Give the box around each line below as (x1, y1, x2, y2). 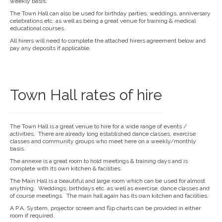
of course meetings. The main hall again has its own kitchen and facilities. (10, 192, 209, 199)
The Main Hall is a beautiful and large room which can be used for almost (10, 177, 205, 184)
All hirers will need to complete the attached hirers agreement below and (10, 37, 206, 44)
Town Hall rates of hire (10, 86, 162, 104)
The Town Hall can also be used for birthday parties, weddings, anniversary (10, 10, 211, 17)
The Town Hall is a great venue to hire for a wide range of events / (10, 123, 187, 130)
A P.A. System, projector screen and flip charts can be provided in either (10, 205, 201, 212)
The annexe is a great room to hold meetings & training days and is (10, 158, 188, 165)
